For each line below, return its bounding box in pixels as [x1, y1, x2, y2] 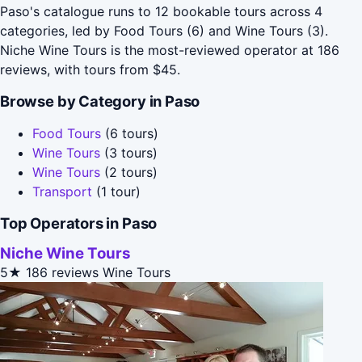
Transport [32, 183, 92, 200]
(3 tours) [100, 144, 158, 161]
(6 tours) [101, 124, 158, 141]
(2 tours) [100, 163, 158, 180]
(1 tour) [92, 183, 141, 200]
